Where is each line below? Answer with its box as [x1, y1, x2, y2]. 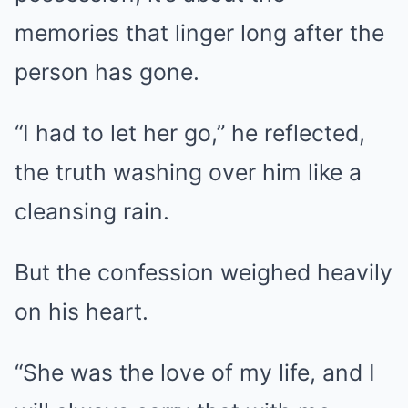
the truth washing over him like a [15, 158, 362, 187]
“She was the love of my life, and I [15, 359, 375, 387]
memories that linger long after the [15, 19, 384, 47]
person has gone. [15, 58, 199, 87]
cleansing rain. [15, 198, 169, 226]
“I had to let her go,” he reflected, [15, 119, 365, 148]
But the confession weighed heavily [15, 259, 393, 287]
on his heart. [15, 298, 148, 326]
